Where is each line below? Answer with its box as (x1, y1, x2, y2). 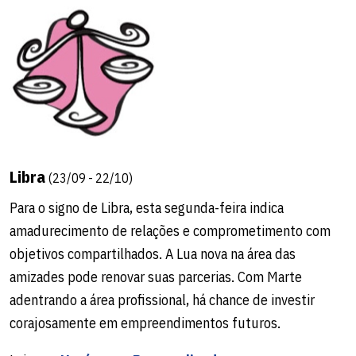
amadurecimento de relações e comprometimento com (10, 221, 331, 240)
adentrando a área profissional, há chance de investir (10, 290, 315, 309)
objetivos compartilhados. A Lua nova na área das (10, 244, 296, 263)
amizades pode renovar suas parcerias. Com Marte (10, 267, 302, 286)
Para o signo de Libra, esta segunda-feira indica (10, 198, 284, 217)
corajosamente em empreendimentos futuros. (10, 313, 281, 332)
